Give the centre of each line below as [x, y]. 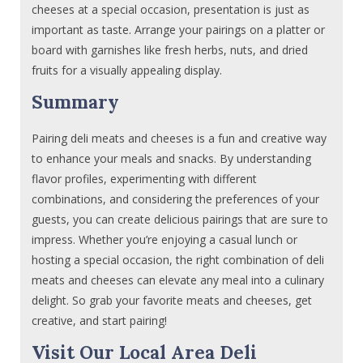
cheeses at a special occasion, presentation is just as [171, 10]
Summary [76, 102]
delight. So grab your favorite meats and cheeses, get [172, 300]
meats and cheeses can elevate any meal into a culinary [178, 280]
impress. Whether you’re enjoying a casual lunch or [165, 239]
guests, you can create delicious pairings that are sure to [180, 219]
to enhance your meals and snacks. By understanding [172, 158]
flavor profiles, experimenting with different [145, 178]
